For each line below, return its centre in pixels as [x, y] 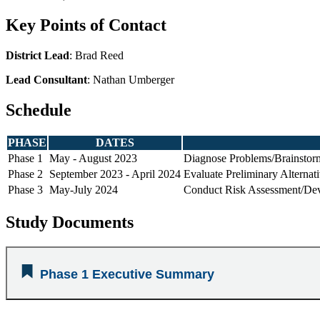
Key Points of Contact [86, 25]
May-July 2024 [85, 190]
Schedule [39, 110]
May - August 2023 [93, 159]
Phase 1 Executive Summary [127, 274]
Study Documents [70, 222]
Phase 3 [25, 190]
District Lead [37, 56]
